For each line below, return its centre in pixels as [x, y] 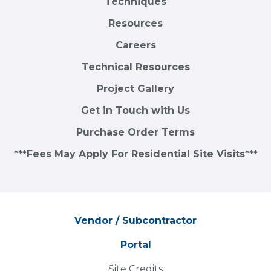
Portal [135, 244]
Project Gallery [135, 88]
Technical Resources [135, 67]
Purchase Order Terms [135, 132]
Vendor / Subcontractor [135, 220]
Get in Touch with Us [135, 110]
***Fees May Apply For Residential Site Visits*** [135, 154]
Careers [135, 45]
